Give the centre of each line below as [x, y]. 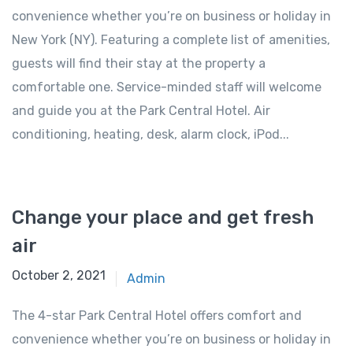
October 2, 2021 [59, 276]
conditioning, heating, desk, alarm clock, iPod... [150, 135]
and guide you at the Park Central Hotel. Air [141, 111]
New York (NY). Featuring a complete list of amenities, [171, 40]
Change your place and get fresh [163, 218]
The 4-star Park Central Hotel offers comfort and [157, 316]
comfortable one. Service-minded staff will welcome [167, 87]
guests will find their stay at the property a [139, 64]
